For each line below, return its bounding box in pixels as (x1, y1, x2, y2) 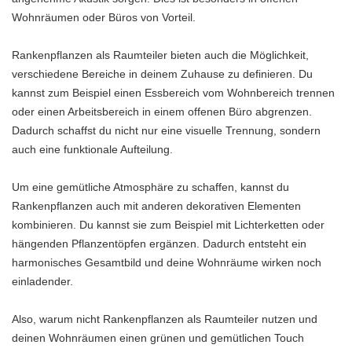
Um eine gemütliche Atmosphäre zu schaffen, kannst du (12, 180, 289, 193)
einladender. (12, 274, 73, 288)
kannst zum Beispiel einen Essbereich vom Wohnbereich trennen (12, 86, 335, 99)
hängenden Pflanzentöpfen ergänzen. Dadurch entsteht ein (12, 236, 306, 250)
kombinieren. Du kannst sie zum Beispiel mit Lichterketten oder (12, 218, 324, 231)
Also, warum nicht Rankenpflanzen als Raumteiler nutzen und (12, 312, 317, 325)
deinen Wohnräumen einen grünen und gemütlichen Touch (12, 331, 304, 344)
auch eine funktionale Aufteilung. (12, 142, 173, 156)
